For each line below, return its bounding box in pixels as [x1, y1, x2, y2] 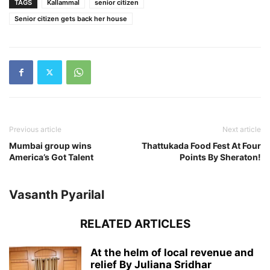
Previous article [9, 124, 61, 134]
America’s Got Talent [9, 151, 93, 162]
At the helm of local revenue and [90, 246, 254, 259]
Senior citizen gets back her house [14, 14, 127, 23]
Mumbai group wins [9, 140, 92, 151]
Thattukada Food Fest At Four [142, 140, 261, 151]
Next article [222, 124, 261, 134]
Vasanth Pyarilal [9, 187, 104, 202]
